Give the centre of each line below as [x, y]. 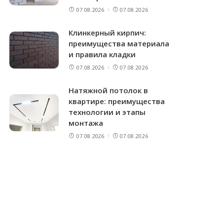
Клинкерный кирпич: [108, 33]
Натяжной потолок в [109, 90]
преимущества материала [119, 44]
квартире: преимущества [117, 101]
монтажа [86, 123]
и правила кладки [102, 55]
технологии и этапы [107, 112]
